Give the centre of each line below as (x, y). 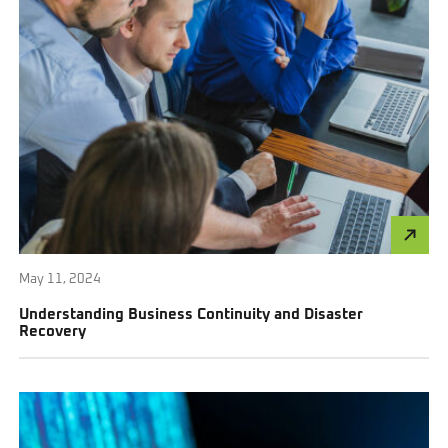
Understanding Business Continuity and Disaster (191, 314)
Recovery (53, 331)
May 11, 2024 (60, 279)
